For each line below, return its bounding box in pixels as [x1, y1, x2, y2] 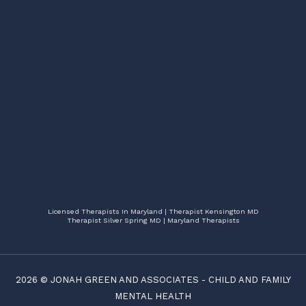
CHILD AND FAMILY [208, 274, 291, 285]
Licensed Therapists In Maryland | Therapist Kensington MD [47, 207, 259, 215]
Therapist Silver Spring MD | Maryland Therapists [66, 216, 240, 224]
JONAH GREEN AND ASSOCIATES [50, 274, 199, 285]
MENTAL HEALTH [115, 290, 191, 301]
